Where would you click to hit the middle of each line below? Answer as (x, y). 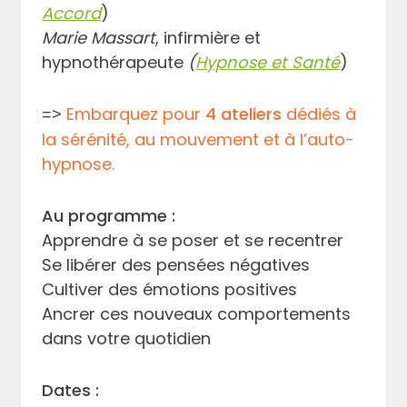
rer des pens (146, 264)
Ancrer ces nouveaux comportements (197, 313)
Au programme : (109, 215)
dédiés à (319, 114)
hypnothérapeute (115, 62)
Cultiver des (93, 289)
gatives (280, 264)
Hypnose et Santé (268, 62)
